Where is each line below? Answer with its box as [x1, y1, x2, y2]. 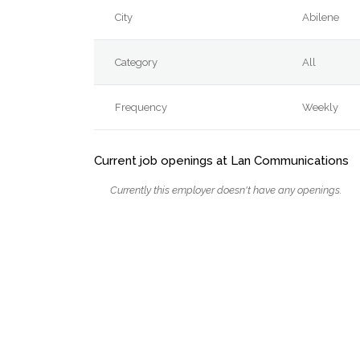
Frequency [115, 101, 168, 113]
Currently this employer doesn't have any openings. [110, 183, 342, 196]
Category [115, 56, 158, 68]
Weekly [302, 101, 339, 113]
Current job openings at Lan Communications [94, 153, 349, 168]
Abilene [302, 11, 340, 23]
